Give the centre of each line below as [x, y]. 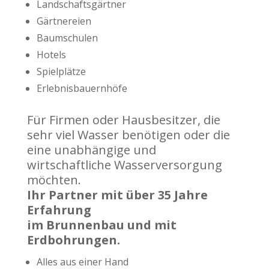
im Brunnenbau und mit [101, 225]
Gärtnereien [64, 21]
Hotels [51, 54]
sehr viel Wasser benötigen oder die [128, 134]
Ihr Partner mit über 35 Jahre [117, 195]
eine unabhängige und [91, 150]
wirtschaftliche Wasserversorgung [124, 165]
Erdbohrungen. [73, 240]
